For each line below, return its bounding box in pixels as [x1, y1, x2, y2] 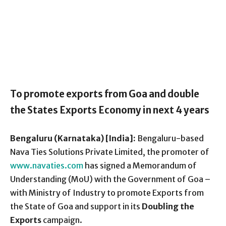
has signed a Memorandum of [83, 160, 197, 171]
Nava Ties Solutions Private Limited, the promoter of [10, 146, 209, 157]
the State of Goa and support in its [10, 201, 142, 211]
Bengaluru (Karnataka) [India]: [10, 133, 136, 143]
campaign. [41, 214, 82, 225]
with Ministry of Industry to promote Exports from [10, 187, 204, 198]
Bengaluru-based [136, 133, 204, 143]
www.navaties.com [10, 160, 83, 171]
